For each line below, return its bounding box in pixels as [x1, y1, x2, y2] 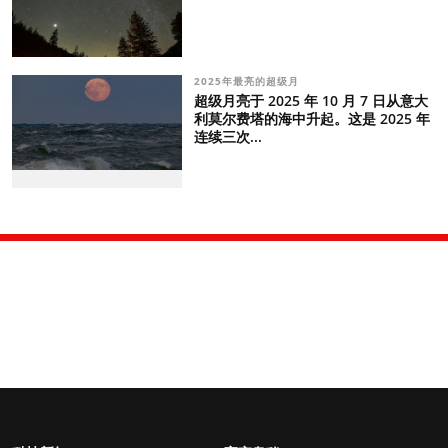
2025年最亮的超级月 [193, 74, 303, 88]
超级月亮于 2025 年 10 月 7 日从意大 [193, 91, 428, 110]
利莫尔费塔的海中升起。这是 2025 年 [193, 109, 430, 128]
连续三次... [193, 127, 262, 146]
